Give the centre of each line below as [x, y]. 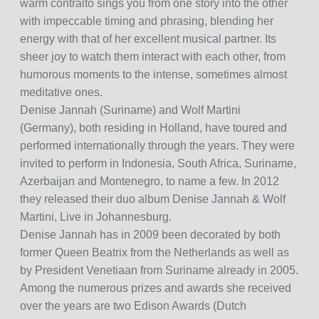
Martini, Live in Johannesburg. [95, 217]
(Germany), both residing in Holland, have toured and [153, 128]
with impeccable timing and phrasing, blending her [146, 21]
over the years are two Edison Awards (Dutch [133, 306]
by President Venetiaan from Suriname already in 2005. [159, 271]
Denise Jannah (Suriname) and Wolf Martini [130, 110]
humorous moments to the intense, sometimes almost [153, 75]
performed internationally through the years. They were [157, 146]
